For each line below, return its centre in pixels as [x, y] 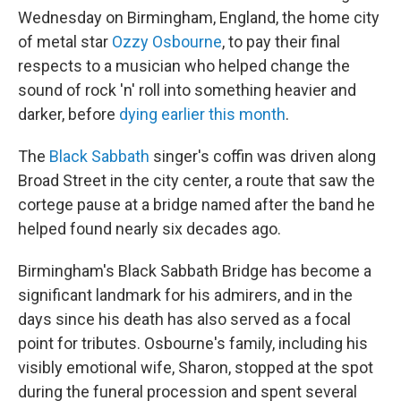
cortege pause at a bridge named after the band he [196, 205]
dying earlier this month [202, 114]
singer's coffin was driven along [263, 156]
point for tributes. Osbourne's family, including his [193, 343]
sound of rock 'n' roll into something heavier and [187, 90]
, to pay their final [281, 42]
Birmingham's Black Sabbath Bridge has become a [195, 271]
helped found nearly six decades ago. [149, 229]
